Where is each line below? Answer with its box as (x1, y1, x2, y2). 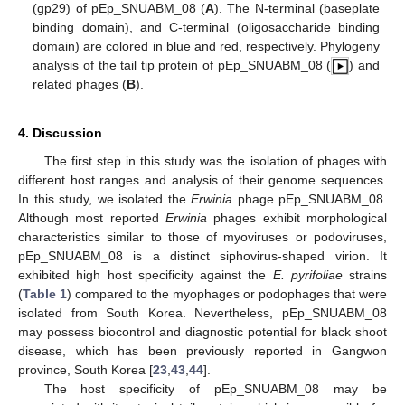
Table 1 (23, 286, 67, 301)
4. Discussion (18, 125, 102, 140)
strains (342, 267, 387, 282)
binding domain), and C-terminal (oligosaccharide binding (33, 19, 380, 34)
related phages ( (33, 77, 127, 92)
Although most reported (18, 210, 165, 225)
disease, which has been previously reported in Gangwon (18, 343, 387, 358)
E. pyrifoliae (272, 267, 343, 282)
